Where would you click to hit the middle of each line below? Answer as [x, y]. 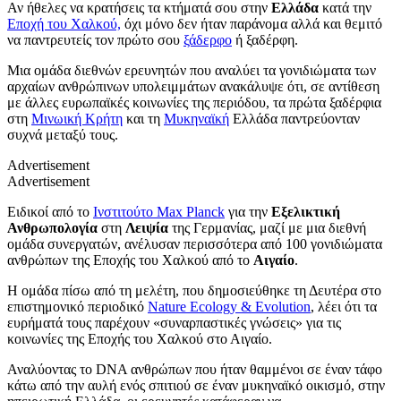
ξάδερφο [208, 39]
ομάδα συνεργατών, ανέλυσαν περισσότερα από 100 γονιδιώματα [195, 243]
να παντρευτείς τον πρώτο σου [95, 39]
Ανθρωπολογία [52, 227]
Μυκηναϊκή [196, 118]
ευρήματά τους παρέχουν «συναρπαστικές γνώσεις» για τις [174, 322]
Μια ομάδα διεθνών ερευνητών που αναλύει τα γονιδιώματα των [192, 70]
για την [248, 211]
